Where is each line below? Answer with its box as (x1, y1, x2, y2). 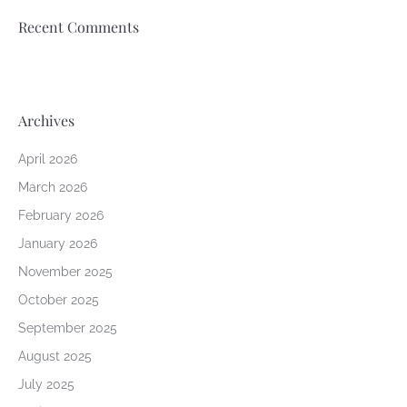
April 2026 (18, 152, 77, 166)
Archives (18, 111, 74, 130)
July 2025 (18, 377, 74, 392)
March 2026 (18, 180, 87, 194)
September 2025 (18, 321, 117, 335)
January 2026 (18, 236, 97, 251)
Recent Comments (18, 17, 139, 36)
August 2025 (18, 349, 92, 363)
